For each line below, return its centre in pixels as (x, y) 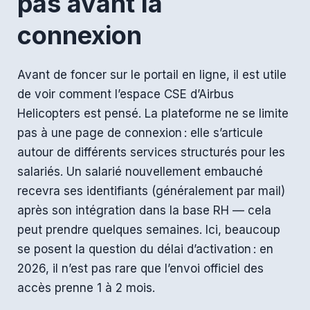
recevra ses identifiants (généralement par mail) (151, 191)
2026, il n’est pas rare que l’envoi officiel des (140, 268)
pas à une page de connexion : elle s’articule (140, 133)
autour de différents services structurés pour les (151, 152)
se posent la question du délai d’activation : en (145, 249)
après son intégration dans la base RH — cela (144, 210)
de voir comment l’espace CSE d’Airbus (126, 94)
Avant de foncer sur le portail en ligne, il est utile (152, 74)
